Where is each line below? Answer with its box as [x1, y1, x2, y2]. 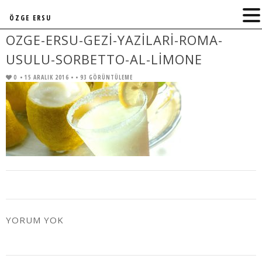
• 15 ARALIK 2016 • [20, 73, 75, 81]
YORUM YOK [6, 214, 64, 226]
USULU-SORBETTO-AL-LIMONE [6, 50, 202, 68]
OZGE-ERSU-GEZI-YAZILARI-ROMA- [6, 31, 223, 49]
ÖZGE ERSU [9, 13, 51, 23]
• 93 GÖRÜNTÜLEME [75, 73, 133, 81]
